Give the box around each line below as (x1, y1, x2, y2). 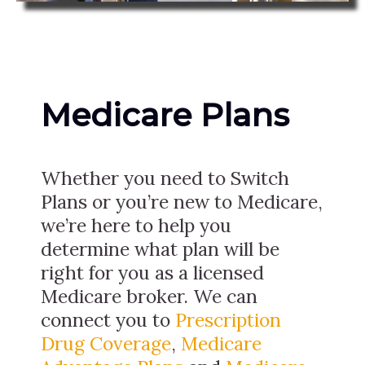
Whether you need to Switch (41, 166, 289, 191)
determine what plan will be (41, 237, 279, 262)
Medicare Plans (41, 95, 289, 135)
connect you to (41, 308, 175, 332)
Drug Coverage (41, 332, 171, 356)
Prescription (175, 308, 281, 332)
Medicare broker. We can (41, 284, 257, 309)
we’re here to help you (41, 213, 231, 238)
